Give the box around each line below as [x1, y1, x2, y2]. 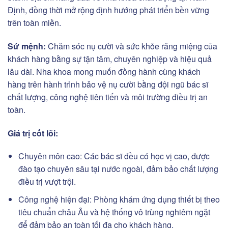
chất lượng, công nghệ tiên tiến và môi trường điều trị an [8, 91, 208, 103]
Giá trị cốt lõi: [8, 127, 58, 139]
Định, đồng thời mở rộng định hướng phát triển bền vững [8, 4, 209, 16]
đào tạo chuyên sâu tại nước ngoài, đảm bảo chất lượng [18, 163, 218, 175]
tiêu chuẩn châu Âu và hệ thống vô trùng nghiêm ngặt [18, 206, 210, 218]
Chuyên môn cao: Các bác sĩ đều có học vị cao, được [18, 150, 210, 162]
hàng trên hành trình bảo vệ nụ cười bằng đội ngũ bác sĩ [8, 78, 208, 90]
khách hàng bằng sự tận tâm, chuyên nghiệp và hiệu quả [8, 52, 212, 65]
